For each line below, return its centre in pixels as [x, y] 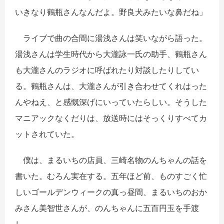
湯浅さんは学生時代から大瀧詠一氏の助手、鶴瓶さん [111, 54]
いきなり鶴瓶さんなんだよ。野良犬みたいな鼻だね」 [111, 12]
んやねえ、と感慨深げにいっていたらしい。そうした [111, 102]
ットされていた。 [47, 134]
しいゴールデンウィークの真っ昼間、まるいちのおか [111, 192]
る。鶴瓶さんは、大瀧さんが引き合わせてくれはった [111, 86]
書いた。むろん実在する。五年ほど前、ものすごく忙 [111, 176]
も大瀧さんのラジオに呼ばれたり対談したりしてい [107, 70]
